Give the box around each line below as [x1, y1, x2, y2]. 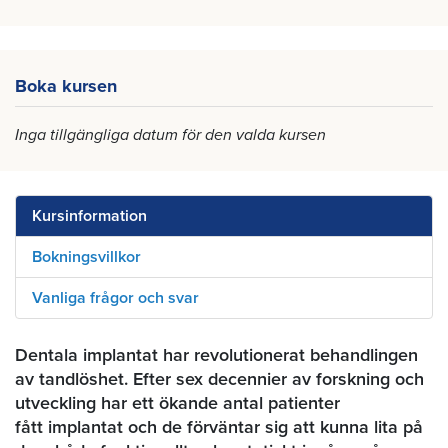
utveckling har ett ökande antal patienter [15, 392, 340, 414]
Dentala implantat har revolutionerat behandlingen [15, 344, 418, 366]
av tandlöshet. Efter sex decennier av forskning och [15, 368, 424, 390]
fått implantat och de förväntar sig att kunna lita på [15, 416, 423, 438]
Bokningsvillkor [32, 247, 141, 267]
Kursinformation [32, 206, 147, 226]
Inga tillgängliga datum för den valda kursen [15, 125, 326, 145]
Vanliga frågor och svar [32, 288, 199, 308]
